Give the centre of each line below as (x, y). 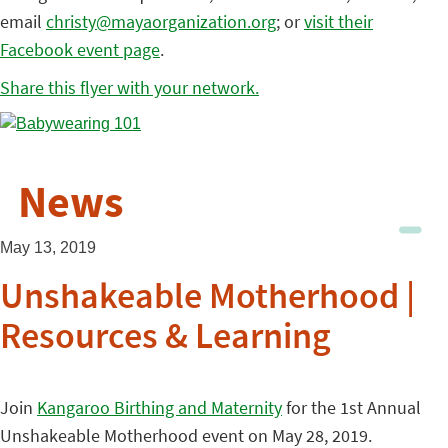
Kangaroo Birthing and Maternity (159, 407)
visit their (338, 21)
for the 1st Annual (351, 407)
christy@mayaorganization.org (161, 21)
